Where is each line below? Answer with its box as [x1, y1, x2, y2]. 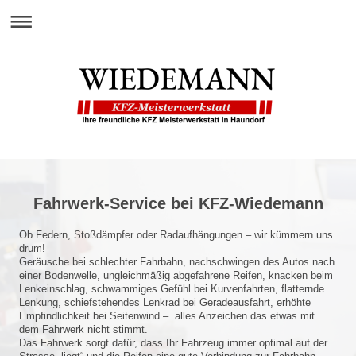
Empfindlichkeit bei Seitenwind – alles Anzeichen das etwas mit [19, 310, 315, 322]
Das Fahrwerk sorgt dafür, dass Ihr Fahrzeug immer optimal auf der [19, 337, 327, 349]
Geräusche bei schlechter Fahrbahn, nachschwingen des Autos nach [19, 256, 335, 268]
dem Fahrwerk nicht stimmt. [19, 323, 148, 335]
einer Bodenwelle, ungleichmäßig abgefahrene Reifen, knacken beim [19, 269, 333, 281]
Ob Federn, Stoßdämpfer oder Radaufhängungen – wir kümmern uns [19, 229, 333, 241]
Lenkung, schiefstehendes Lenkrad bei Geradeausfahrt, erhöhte [19, 296, 311, 308]
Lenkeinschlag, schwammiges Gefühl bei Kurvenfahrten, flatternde [19, 283, 324, 295]
